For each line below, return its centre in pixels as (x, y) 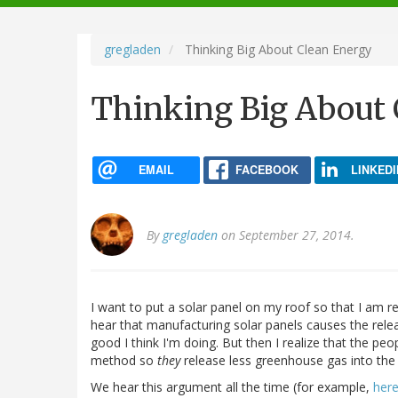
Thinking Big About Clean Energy (276, 49)
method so (124, 361)
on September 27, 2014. (286, 235)
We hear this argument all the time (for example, (232, 387)
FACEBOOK (267, 169)
